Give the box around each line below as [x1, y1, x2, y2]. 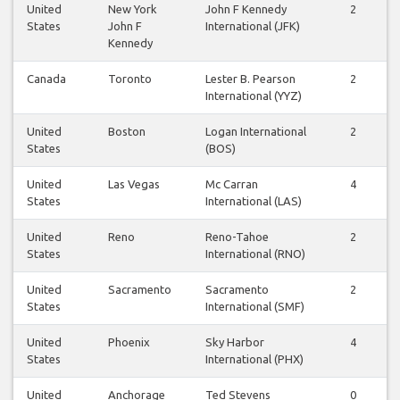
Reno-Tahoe [205, 229, 269, 243]
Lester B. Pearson [205, 71, 296, 85]
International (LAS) [205, 194, 302, 207]
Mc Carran [205, 177, 258, 190]
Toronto [108, 71, 152, 85]
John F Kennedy [205, 2, 287, 15]
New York [108, 2, 157, 15]
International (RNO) [205, 246, 305, 260]
